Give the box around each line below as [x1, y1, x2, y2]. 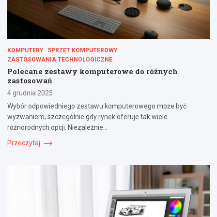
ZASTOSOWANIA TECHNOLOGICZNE [7, 56, 112, 63]
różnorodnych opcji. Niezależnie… [7, 123, 108, 131]
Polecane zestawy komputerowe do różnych [7, 66, 178, 76]
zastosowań [7, 75, 52, 85]
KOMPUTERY [7, 46, 44, 54]
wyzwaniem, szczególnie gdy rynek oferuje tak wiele [7, 112, 168, 121]
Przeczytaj [7, 139, 42, 147]
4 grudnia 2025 [7, 89, 53, 97]
